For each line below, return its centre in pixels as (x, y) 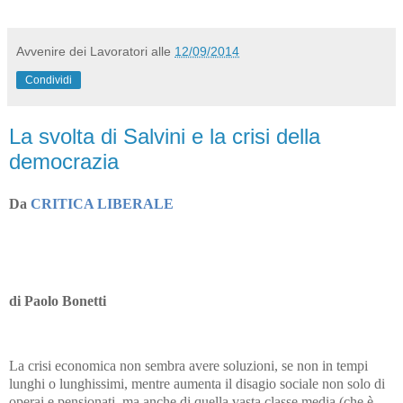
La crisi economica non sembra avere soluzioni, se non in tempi (188, 365)
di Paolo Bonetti (58, 300)
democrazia (64, 161)
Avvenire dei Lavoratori (82, 51)
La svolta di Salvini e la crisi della (165, 136)
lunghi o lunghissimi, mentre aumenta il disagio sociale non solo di (197, 383)
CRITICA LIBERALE (102, 204)
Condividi (49, 80)
